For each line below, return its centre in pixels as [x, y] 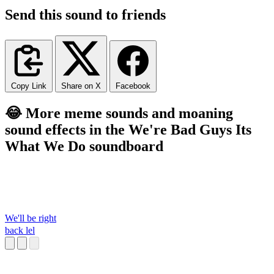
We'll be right [31, 218]
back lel [20, 231]
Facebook [133, 86]
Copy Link [29, 86]
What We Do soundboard [84, 146]
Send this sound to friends [85, 14]
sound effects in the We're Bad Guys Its [128, 129]
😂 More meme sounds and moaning [119, 113]
